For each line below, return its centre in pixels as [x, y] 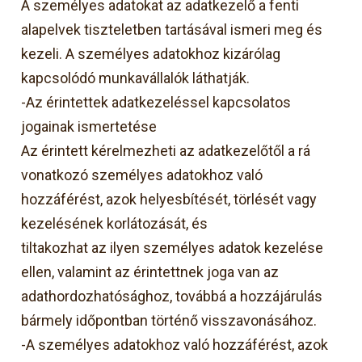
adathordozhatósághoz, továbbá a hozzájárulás [172, 296]
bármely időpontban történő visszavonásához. [169, 320]
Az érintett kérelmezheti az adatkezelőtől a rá [166, 150]
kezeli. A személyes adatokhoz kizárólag [151, 53]
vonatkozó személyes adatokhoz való [142, 175]
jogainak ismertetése [89, 126]
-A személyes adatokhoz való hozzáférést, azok [175, 344]
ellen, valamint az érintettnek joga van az [150, 271]
